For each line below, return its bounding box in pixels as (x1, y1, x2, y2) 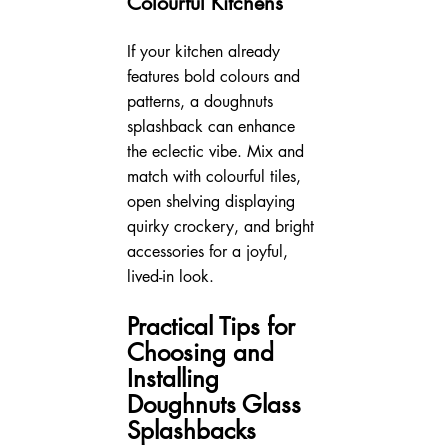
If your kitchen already (126, 40, 285, 62)
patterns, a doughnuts (126, 90, 278, 112)
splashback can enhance (126, 115, 300, 137)
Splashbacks (126, 414, 256, 446)
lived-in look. (126, 265, 214, 287)
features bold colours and (126, 65, 305, 87)
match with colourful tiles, (126, 165, 306, 187)
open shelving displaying (126, 190, 300, 212)
